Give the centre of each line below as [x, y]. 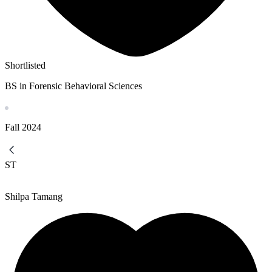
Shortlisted [25, 66]
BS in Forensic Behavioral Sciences [73, 86]
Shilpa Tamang [34, 197]
